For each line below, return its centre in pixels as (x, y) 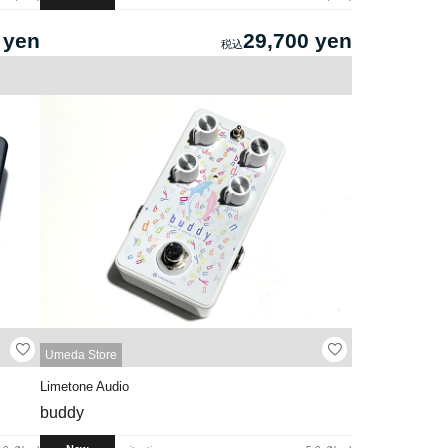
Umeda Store (81, 355)
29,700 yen (297, 40)
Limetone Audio (85, 387)
